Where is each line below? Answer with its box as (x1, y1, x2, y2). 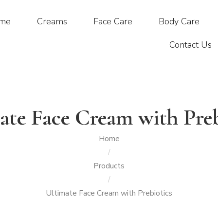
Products (93, 161, 125, 171)
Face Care (93, 16, 132, 27)
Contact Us (169, 39, 212, 51)
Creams (36, 16, 67, 27)
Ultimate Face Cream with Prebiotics (46, 188, 172, 199)
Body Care (158, 16, 200, 27)
